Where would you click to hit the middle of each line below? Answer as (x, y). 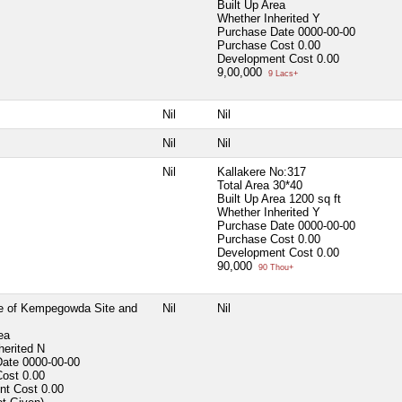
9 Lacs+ (282, 73)
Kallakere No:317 (262, 171)
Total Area (243, 185)
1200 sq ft (315, 198)
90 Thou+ (275, 267)
